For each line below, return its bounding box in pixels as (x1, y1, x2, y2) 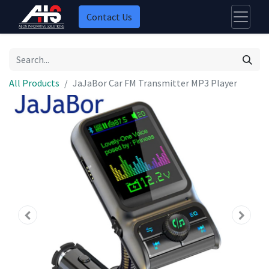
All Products (9, 77, 59, 89)
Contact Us (86, 11, 133, 23)
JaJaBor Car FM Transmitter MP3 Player (73, 77, 237, 89)
